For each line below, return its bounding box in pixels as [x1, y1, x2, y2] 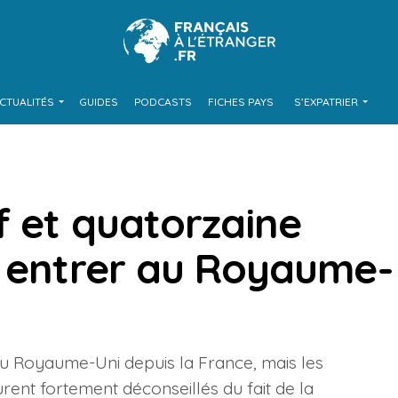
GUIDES [78, 95, 118, 108]
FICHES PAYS [207, 95, 274, 108]
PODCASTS [133, 95, 192, 108]
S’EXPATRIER [293, 95, 358, 108]
